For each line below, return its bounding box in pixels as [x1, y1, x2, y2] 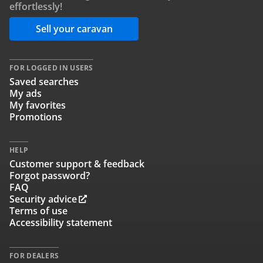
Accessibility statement [9, 216, 112, 229]
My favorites [9, 99, 66, 112]
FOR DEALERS [9, 251, 59, 261]
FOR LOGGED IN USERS [9, 63, 93, 73]
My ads [9, 87, 42, 100]
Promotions [9, 110, 62, 123]
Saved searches [9, 75, 79, 88]
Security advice [9, 193, 77, 205]
